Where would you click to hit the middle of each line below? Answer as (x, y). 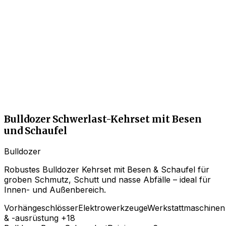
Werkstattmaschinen (186, 208)
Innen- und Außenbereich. (55, 189)
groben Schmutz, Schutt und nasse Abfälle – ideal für (107, 179)
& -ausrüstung (31, 218)
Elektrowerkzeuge (113, 208)
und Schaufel (36, 131)
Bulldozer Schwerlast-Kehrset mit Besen (103, 120)
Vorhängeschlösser (41, 208)
